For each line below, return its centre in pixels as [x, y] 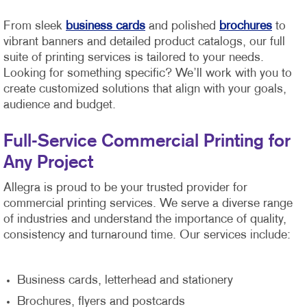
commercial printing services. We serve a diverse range [148, 204]
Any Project [51, 162]
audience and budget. [60, 105]
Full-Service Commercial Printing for [147, 141]
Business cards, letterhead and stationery [127, 280]
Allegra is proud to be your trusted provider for [125, 188]
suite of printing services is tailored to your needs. [134, 58]
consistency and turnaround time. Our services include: [149, 235]
